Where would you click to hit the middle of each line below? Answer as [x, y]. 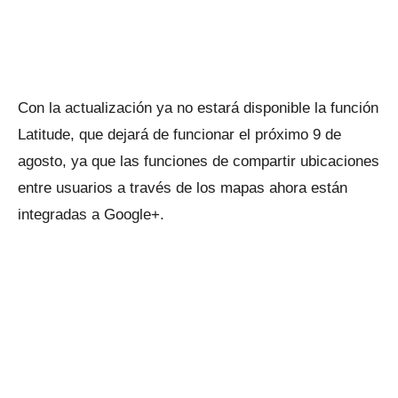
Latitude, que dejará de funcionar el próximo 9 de [179, 135]
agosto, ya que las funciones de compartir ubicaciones [199, 161]
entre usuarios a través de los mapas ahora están [183, 188]
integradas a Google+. [91, 215]
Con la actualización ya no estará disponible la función [198, 108]
